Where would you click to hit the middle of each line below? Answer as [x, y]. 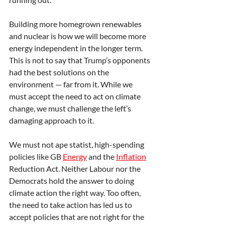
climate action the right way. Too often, [76, 193]
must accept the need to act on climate [76, 96]
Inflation [131, 157]
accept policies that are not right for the [77, 217]
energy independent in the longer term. [77, 48]
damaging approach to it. [51, 121]
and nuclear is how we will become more [78, 36]
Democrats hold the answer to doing [72, 181]
